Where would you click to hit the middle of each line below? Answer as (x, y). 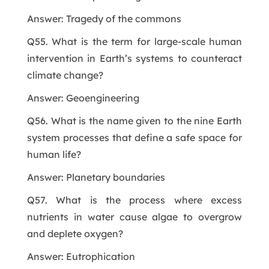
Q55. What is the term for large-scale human (134, 41)
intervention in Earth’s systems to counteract (134, 58)
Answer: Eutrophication (81, 256)
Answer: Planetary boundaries (96, 177)
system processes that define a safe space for (134, 137)
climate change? (65, 75)
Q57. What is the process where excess (134, 200)
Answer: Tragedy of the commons (104, 18)
